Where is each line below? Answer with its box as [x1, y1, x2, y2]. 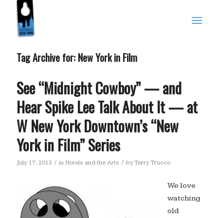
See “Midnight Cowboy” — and [16, 77, 182, 99]
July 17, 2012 [16, 159, 52, 166]
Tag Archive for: [16, 50, 78, 65]
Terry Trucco [134, 159, 170, 166]
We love [167, 181, 196, 190]
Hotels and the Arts [65, 159, 119, 166]
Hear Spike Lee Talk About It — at [16, 96, 198, 118]
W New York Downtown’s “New [16, 115, 179, 137]
